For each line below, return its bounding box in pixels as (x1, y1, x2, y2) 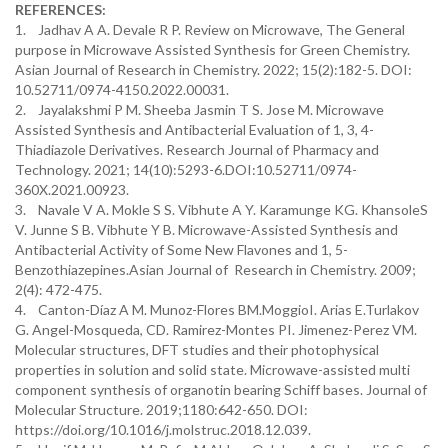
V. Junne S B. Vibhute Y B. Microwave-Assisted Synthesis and (15, 221, 398, 238)
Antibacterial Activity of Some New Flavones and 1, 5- (15, 241, 348, 258)
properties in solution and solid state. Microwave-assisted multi (15, 361, 410, 378)
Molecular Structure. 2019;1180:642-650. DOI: (15, 401, 308, 418)
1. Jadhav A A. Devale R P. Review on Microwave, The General (15, 21, 405, 38)
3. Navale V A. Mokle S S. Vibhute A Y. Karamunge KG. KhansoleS (15, 201, 428, 218)
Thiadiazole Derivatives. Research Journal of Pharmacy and (15, 141, 379, 158)
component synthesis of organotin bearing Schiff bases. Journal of (15, 381, 427, 398)
